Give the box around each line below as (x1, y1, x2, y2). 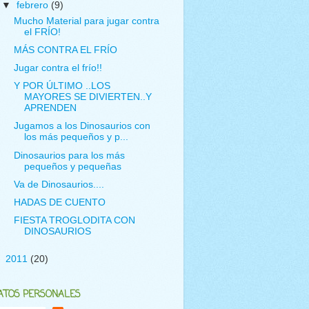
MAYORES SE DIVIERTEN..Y (23, 92, 152, 103)
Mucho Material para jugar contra (13, 15, 159, 26)
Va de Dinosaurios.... (13, 179, 104, 190)
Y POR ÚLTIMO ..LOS (13, 81, 110, 92)
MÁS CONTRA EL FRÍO (13, 45, 117, 55)
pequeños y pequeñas (23, 161, 121, 172)
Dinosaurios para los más (13, 150, 125, 161)
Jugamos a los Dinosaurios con (13, 121, 150, 132)
